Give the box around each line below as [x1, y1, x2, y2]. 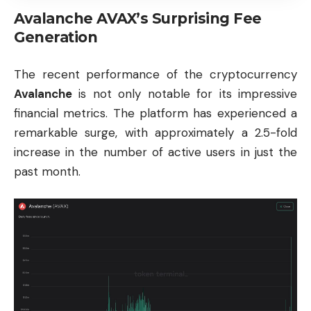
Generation [14, 28, 97, 47]
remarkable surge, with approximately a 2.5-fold [14, 124, 297, 140]
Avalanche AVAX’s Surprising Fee [14, 10, 262, 28]
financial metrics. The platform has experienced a [14, 105, 297, 121]
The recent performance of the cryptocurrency [14, 66, 297, 82]
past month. [14, 163, 81, 179]
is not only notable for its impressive [72, 85, 297, 101]
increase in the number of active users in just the [14, 144, 297, 160]
